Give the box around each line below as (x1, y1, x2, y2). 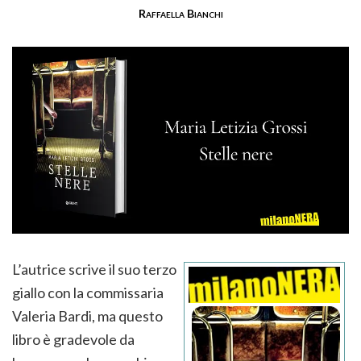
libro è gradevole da (12, 330, 135, 349)
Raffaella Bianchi (138, 6, 223, 21)
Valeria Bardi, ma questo (12, 307, 163, 326)
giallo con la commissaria (12, 284, 164, 302)
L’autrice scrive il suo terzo (12, 260, 176, 279)
